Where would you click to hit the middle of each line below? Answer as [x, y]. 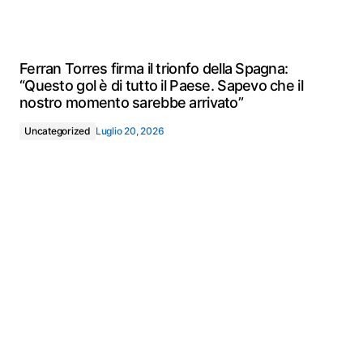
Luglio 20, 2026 [130, 131]
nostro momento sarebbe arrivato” [131, 102]
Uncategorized [58, 131]
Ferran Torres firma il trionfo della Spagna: [154, 68]
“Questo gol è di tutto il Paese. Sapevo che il [161, 85]
